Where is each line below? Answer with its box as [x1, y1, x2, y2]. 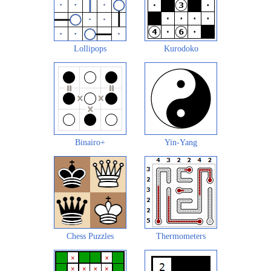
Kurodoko [163, 44, 198, 53]
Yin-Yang [165, 137, 197, 147]
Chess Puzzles [67, 231, 114, 241]
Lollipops [74, 44, 106, 53]
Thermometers [156, 231, 206, 241]
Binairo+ [75, 137, 105, 147]
